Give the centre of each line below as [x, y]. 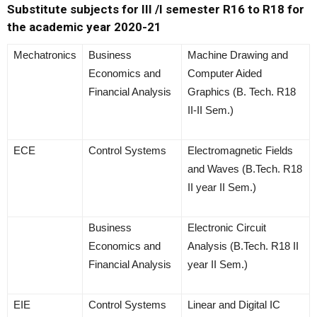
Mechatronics [45, 55]
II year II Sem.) [222, 188]
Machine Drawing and [238, 55]
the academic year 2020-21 [84, 27]
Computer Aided [225, 74]
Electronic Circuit [227, 228]
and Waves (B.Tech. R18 [245, 169]
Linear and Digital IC [234, 305]
